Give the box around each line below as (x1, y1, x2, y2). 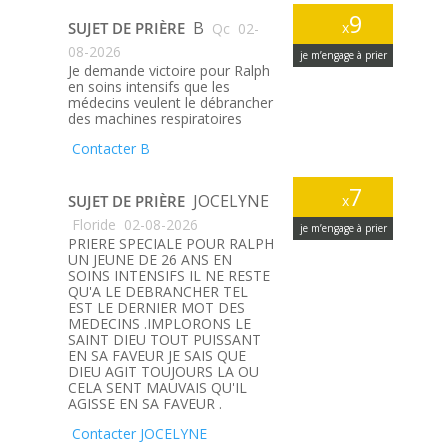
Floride (67, 215, 120, 235)
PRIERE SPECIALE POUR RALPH (67, 234, 274, 254)
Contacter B (67, 139, 150, 159)
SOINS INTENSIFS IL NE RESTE (67, 266, 270, 286)
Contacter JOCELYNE (67, 424, 207, 444)
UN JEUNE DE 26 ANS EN (67, 250, 232, 270)
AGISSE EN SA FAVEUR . (67, 394, 222, 414)
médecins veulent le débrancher (67, 93, 273, 113)
